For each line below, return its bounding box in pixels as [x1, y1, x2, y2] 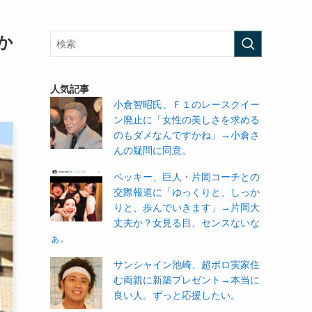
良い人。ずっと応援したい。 [114, 290, 240, 301]
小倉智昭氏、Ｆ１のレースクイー [114, 99, 260, 110]
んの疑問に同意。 [114, 145, 192, 156]
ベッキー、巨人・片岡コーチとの [114, 171, 260, 182]
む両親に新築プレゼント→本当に [114, 274, 260, 286]
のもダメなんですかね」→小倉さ [114, 130, 260, 141]
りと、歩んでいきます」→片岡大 [114, 202, 260, 213]
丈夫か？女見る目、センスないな [114, 217, 260, 228]
